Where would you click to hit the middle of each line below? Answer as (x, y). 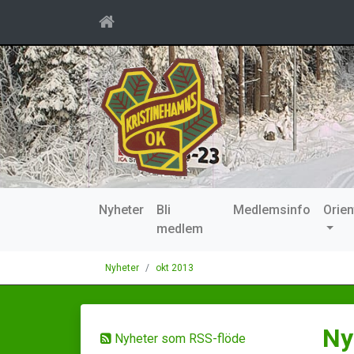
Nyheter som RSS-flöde (179, 339)
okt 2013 (175, 268)
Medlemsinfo (271, 210)
